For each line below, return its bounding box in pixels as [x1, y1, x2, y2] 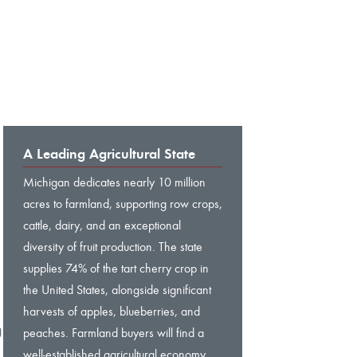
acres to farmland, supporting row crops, [23, 195, 222, 211]
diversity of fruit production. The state [23, 238, 202, 254]
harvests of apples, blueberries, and [23, 303, 200, 319]
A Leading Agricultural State [23, 144, 195, 163]
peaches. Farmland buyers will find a [23, 324, 204, 340]
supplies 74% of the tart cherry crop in [23, 260, 209, 276]
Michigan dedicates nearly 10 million [23, 174, 206, 190]
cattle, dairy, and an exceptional [23, 217, 181, 233]
